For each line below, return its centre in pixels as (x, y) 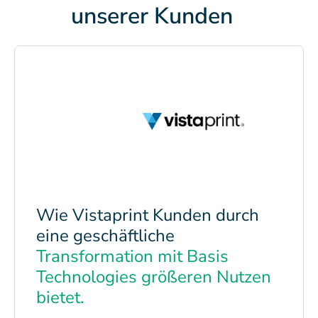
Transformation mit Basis (132, 256)
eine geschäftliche (105, 235)
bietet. (60, 297)
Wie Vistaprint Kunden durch (148, 215)
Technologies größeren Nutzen (154, 276)
